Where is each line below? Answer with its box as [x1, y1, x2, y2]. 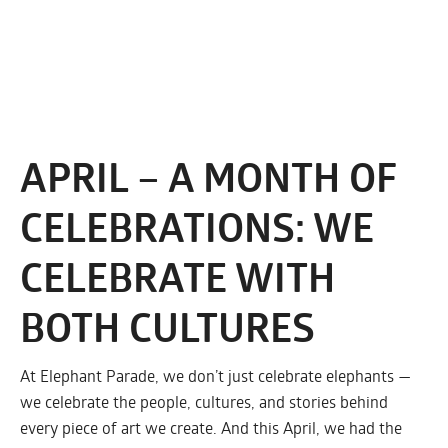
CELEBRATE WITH [20, 250, 335, 306]
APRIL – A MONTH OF [20, 150, 396, 206]
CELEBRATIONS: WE [20, 200, 374, 256]
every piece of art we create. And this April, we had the [20, 417, 402, 439]
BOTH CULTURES [20, 300, 315, 356]
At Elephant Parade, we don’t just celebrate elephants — [20, 365, 411, 387]
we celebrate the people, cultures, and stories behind [20, 391, 388, 413]
